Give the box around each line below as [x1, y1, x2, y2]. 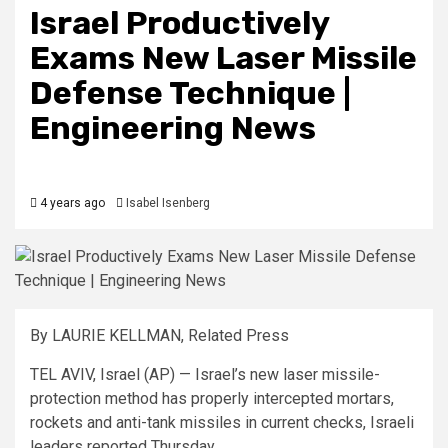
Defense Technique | [30, 74, 351, 113]
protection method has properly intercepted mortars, [30, 389, 394, 409]
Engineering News [30, 109, 316, 148]
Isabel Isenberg [126, 196, 210, 211]
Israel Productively [30, 4, 329, 43]
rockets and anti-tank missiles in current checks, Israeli [30, 413, 414, 433]
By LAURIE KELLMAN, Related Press [30, 326, 289, 346]
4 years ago [37, 196, 105, 211]
